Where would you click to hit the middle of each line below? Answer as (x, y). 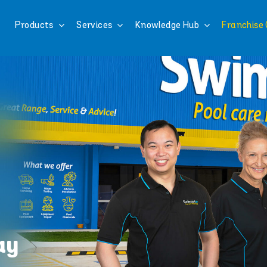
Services (94, 25)
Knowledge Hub (167, 25)
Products (34, 25)
